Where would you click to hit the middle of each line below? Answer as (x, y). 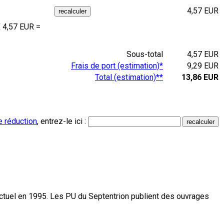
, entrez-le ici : (62, 121)
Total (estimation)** (129, 77)
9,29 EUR (203, 65)
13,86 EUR (200, 77)
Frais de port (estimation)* (117, 65)
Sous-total (146, 54)
